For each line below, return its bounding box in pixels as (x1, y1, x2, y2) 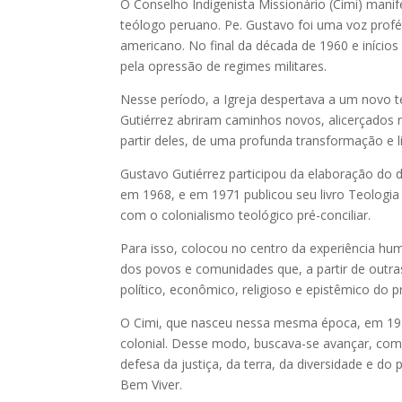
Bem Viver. (120, 376, 183, 394)
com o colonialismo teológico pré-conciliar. (120, 206, 371, 224)
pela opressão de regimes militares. (120, 57, 328, 75)
